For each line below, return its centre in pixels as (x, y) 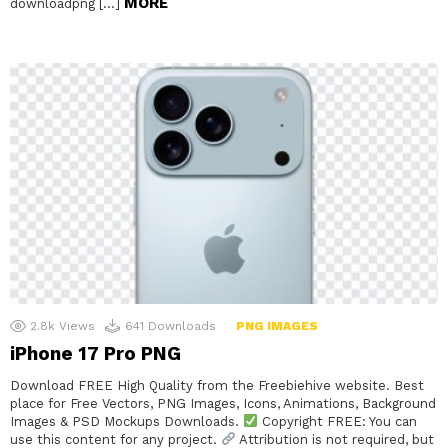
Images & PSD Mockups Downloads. (126, 421)
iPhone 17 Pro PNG (95, 353)
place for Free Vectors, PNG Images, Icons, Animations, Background (223, 403)
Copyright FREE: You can (337, 421)
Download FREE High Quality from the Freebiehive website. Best (217, 385)
